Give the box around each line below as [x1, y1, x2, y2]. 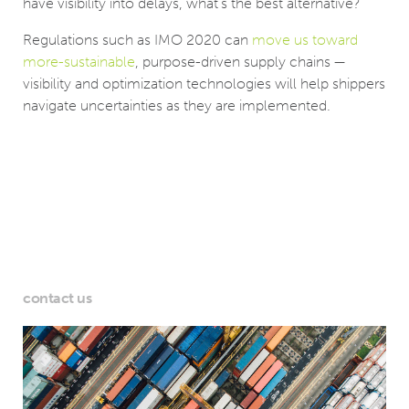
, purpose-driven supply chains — [135, 53, 345, 71]
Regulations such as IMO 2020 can [23, 31, 252, 49]
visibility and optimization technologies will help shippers [23, 75, 385, 93]
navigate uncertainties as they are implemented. [23, 97, 330, 115]
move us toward [252, 31, 358, 49]
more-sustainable [23, 53, 135, 71]
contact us [23, 289, 91, 308]
